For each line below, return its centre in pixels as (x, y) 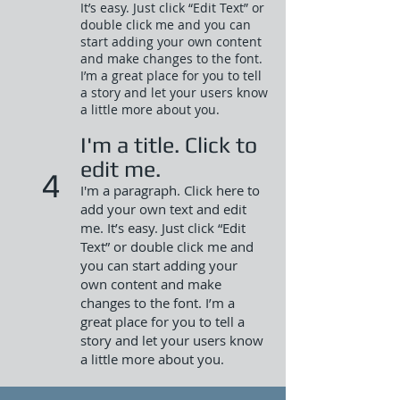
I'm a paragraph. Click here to (170, 190)
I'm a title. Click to (169, 145)
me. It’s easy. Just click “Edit (163, 228)
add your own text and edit (163, 209)
